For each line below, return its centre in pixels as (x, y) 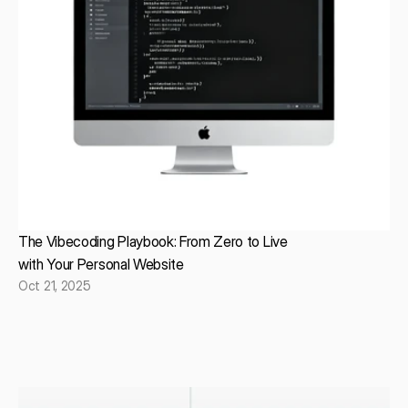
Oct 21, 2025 (55, 286)
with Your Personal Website (101, 265)
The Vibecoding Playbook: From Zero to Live (153, 242)
